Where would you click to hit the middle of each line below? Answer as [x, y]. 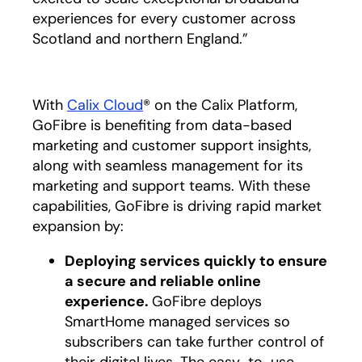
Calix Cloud [105, 105]
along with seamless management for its [168, 166]
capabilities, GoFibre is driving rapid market [177, 206]
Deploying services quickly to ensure [196, 261]
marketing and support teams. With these [171, 186]
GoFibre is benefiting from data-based [162, 125]
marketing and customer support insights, [172, 145]
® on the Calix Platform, [220, 105]
